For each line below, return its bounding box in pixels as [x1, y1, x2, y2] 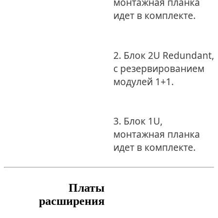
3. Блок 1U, [113, 114, 163, 127]
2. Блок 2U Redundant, [113, 48, 214, 62]
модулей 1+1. [113, 74, 174, 88]
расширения [39, 195, 105, 208]
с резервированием [113, 61, 204, 75]
